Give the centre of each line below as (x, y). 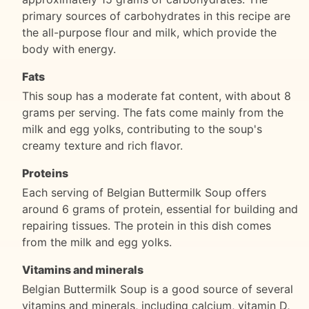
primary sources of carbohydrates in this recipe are (156, 16)
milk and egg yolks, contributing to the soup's (142, 129)
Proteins (45, 173)
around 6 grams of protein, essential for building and (160, 209)
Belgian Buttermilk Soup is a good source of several (158, 289)
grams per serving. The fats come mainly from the (153, 112)
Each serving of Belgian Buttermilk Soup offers (144, 192)
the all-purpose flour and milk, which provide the (149, 32)
